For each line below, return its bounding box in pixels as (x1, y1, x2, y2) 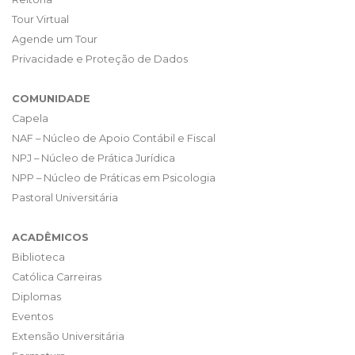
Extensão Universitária (12, 330, 124, 342)
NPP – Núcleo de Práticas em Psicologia (12, 171, 216, 184)
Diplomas (12, 290, 61, 303)
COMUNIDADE (12, 92, 90, 105)
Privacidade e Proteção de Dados (12, 52, 188, 65)
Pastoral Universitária (12, 191, 118, 204)
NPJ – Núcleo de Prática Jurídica (12, 151, 175, 164)
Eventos (12, 310, 53, 323)
